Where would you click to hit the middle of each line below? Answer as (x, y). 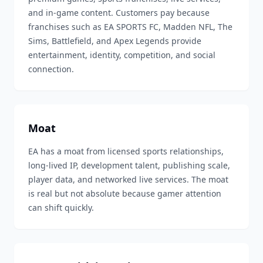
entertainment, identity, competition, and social (122, 55)
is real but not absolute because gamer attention (125, 193)
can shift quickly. (61, 208)
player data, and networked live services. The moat (128, 179)
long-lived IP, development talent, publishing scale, (129, 165)
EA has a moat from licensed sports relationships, (126, 151)
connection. (51, 69)
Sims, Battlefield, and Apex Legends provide (115, 41)
